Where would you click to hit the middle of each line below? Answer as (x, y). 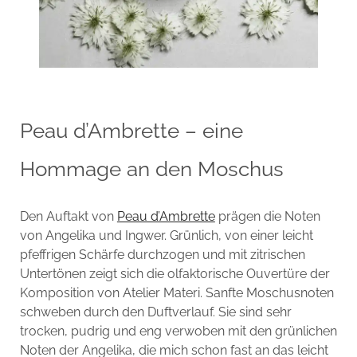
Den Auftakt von (68, 216)
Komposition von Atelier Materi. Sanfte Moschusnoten (177, 292)
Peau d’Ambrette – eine (131, 130)
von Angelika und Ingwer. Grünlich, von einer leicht (166, 235)
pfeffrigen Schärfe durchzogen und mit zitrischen (162, 254)
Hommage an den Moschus (151, 169)
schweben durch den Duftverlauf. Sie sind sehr (155, 312)
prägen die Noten (267, 216)
